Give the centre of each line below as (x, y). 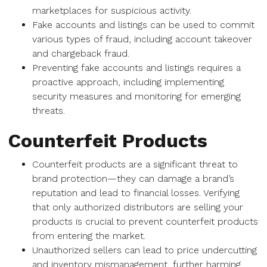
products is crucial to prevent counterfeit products (145, 221)
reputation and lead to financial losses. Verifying (136, 193)
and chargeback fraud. (81, 53)
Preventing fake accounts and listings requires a (136, 68)
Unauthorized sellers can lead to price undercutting (145, 250)
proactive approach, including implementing (128, 82)
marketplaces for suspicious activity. (112, 10)
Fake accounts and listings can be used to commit (143, 25)
